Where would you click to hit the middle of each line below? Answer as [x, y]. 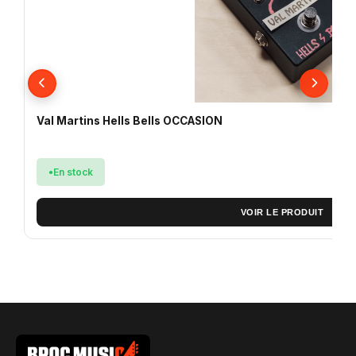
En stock [73, 172]
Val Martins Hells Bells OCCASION [130, 121]
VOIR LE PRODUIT [282, 212]
